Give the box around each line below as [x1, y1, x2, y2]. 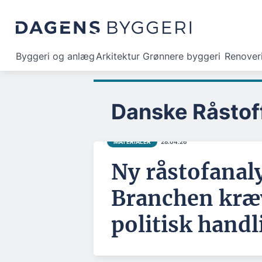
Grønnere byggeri [143, 50, 220, 62]
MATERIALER [113, 137, 151, 145]
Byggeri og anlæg [16, 50, 95, 62]
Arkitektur [96, 50, 140, 62]
